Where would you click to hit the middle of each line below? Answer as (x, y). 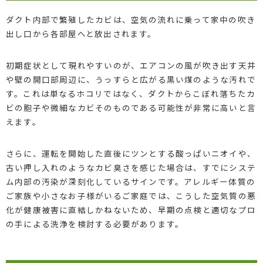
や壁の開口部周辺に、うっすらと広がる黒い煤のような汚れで (131, 79)
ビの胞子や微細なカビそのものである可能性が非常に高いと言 (131, 107)
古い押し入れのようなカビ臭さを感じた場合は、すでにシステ (131, 167)
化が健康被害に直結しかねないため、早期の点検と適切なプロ (131, 209)
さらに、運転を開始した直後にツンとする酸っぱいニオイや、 (131, 153)
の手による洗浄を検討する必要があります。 (95, 223)
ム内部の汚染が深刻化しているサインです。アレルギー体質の (130, 181)
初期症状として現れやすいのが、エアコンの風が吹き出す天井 (131, 65)
